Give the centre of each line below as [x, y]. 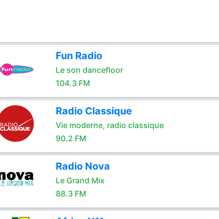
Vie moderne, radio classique [109, 125]
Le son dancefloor [89, 70]
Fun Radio [79, 56]
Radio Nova [83, 166]
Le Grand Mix [80, 180]
